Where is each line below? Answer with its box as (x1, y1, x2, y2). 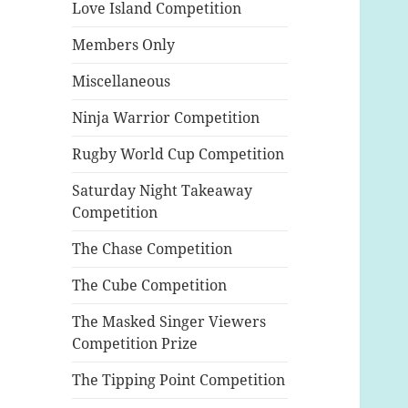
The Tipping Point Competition (72, 370, 286, 391)
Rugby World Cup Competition (72, 144, 285, 165)
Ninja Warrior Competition (72, 107, 260, 128)
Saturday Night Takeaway (72, 180, 253, 201)
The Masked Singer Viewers (72, 311, 267, 332)
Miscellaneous (72, 71, 171, 92)
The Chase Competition (72, 239, 233, 260)
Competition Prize (72, 333, 199, 354)
